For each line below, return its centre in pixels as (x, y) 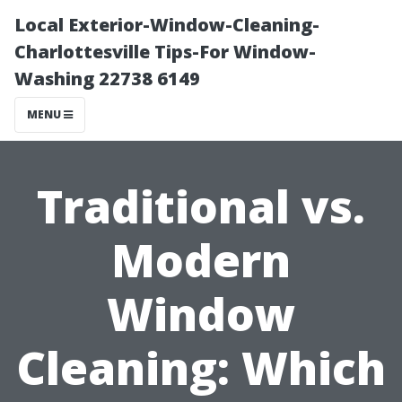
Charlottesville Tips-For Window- (165, 52)
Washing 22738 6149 (107, 79)
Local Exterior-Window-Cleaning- (167, 25)
